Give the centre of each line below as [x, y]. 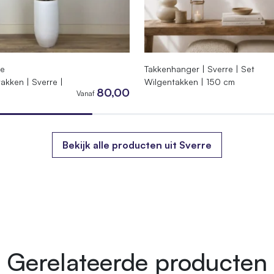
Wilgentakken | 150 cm [190, 82]
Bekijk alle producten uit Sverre [137, 145]
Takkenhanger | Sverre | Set [200, 69]
